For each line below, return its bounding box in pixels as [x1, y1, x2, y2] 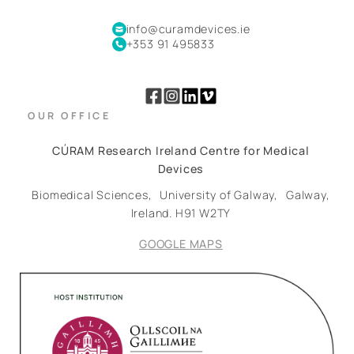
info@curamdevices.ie [126, 21, 250, 37]
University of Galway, [160, 187, 286, 203]
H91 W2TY [175, 205, 232, 221]
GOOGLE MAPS [139, 236, 223, 252]
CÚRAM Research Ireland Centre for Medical [52, 143, 310, 159]
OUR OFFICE [28, 109, 111, 123]
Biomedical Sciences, [32, 187, 160, 203]
